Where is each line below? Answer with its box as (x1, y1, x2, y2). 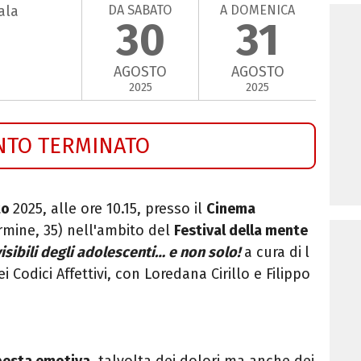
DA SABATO (108, 2, 172, 18)
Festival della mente (174, 221, 308, 239)
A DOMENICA (220, 2, 296, 18)
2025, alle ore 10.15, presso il (13, 199, 206, 218)
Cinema (206, 199, 255, 218)
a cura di (240, 243, 301, 261)
